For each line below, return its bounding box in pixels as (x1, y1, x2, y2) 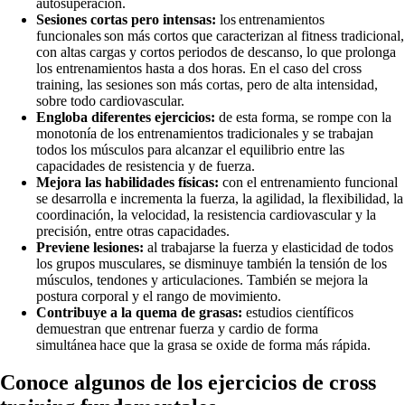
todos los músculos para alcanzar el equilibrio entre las (36, 141, 344, 157)
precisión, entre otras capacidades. (36, 222, 230, 239)
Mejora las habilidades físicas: (36, 174, 219, 190)
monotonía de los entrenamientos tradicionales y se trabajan (36, 125, 373, 141)
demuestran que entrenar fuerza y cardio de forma (36, 320, 318, 336)
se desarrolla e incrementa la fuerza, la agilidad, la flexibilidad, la (36, 190, 403, 206)
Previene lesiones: (36, 239, 147, 255)
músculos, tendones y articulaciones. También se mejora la (36, 271, 368, 287)
